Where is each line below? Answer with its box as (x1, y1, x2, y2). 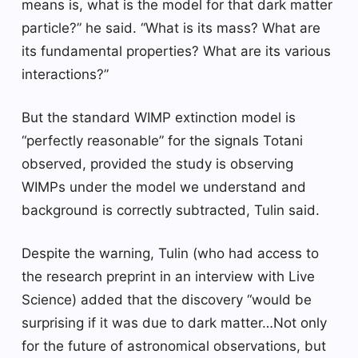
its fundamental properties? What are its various (22, 42, 331, 59)
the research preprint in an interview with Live (22, 268, 315, 284)
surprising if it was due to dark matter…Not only (22, 314, 327, 331)
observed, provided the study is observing (22, 155, 293, 172)
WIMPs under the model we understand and (22, 178, 306, 195)
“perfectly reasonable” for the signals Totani (22, 132, 303, 149)
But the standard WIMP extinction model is (22, 109, 296, 125)
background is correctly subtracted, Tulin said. (22, 201, 320, 218)
